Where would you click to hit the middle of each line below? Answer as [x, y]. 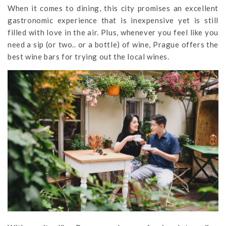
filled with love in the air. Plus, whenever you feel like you [113, 33]
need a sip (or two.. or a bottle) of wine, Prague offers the [113, 45]
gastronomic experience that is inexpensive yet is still [113, 20]
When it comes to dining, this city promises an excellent [113, 8]
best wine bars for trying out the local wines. [89, 57]
